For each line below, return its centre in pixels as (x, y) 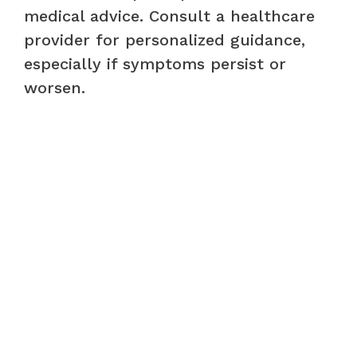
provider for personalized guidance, (165, 39)
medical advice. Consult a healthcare (169, 16)
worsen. (55, 87)
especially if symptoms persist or (155, 63)
